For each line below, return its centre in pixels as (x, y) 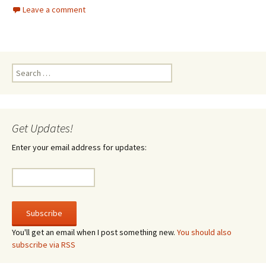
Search (24, 69)
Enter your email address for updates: (79, 147)
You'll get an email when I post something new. (94, 232)
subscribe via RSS (44, 245)
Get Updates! (42, 128)
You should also (204, 232)
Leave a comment (54, 9)
